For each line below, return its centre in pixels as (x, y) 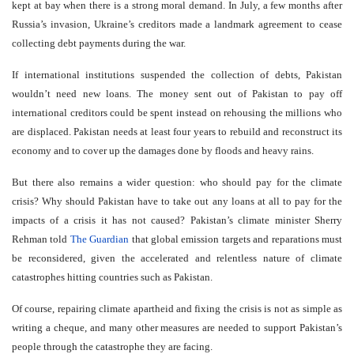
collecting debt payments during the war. (99, 43)
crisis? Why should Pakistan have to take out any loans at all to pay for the (177, 201)
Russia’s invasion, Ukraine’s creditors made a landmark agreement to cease (177, 24)
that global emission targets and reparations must (236, 239)
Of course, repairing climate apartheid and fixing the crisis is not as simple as (177, 308)
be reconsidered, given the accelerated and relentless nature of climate (177, 258)
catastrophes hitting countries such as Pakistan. (112, 277)
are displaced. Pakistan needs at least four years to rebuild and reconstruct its (177, 131)
